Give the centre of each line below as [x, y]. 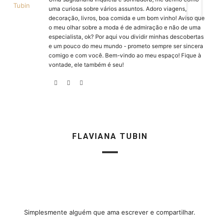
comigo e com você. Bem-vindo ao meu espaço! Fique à [125, 56]
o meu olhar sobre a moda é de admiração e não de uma [124, 28]
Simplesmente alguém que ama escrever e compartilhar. [110, 212]
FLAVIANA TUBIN [110, 136]
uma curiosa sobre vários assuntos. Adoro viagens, [117, 9]
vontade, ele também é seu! [86, 65]
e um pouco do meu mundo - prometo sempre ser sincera [126, 46]
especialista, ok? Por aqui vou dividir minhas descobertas [126, 37]
